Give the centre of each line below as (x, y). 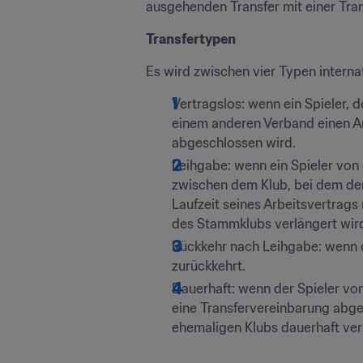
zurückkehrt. (209, 266)
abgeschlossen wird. (234, 143)
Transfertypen (191, 39)
